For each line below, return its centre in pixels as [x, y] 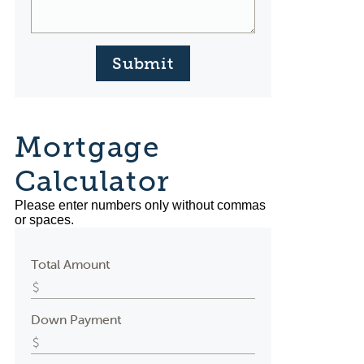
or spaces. [44, 220]
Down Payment [76, 319]
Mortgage [87, 147]
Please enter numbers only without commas [140, 205]
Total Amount [70, 264]
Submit [143, 63]
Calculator [92, 181]
